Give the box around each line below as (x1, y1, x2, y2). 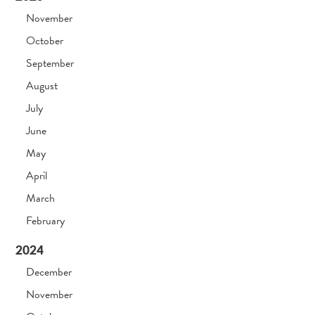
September (26, 55, 75, 72)
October (26, 32, 64, 50)
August (26, 77, 58, 95)
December (26, 264, 72, 281)
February (26, 212, 65, 230)
